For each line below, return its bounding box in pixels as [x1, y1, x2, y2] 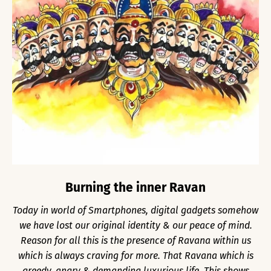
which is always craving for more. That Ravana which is [18, 249, 253, 261]
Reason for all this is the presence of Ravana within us [20, 234, 251, 246]
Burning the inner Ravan [65, 179, 206, 195]
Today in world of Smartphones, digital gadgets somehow [13, 204, 258, 216]
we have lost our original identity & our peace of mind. [19, 219, 252, 231]
